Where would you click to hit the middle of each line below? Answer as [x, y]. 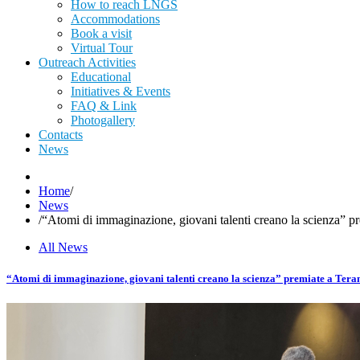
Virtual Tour [102, 48]
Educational [101, 77]
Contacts [61, 135]
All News [63, 247]
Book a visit [101, 33]
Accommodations [115, 19]
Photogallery [103, 120]
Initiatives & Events [121, 91]
